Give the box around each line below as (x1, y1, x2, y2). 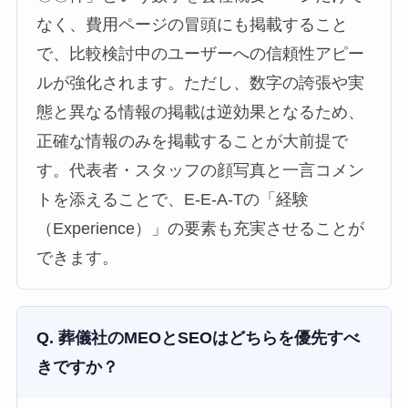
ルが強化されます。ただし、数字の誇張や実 (36, 74, 365, 93)
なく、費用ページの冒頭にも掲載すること (36, 15, 349, 35)
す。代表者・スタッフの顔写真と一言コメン (36, 161, 365, 180)
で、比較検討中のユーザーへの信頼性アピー (36, 45, 365, 64)
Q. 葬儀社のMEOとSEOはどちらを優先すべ (36, 329, 361, 348)
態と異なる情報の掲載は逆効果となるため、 (36, 103, 365, 122)
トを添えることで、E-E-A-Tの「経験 (36, 190, 310, 209)
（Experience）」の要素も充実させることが (36, 219, 365, 239)
